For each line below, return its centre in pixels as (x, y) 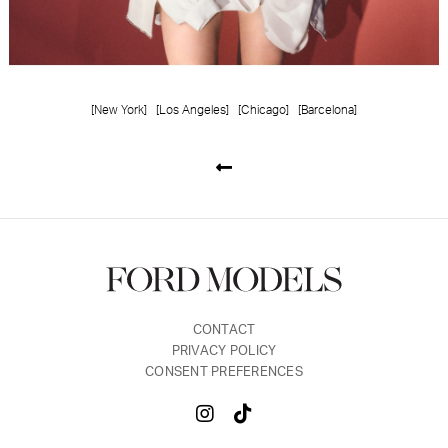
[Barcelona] (327, 109)
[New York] (120, 109)
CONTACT (224, 331)
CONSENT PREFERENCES (224, 373)
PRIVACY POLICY (224, 352)
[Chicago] (265, 109)
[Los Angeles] (194, 109)
